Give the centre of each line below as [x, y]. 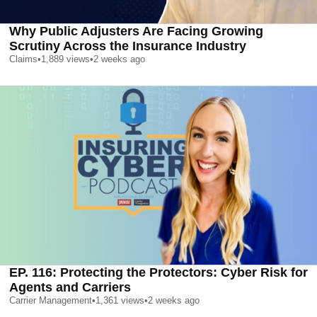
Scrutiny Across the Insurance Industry [128, 46]
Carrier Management [51, 300]
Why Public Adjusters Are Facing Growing [136, 31]
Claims [23, 59]
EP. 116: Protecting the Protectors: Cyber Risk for [158, 272]
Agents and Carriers [70, 287]
